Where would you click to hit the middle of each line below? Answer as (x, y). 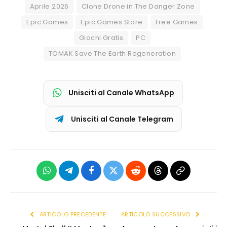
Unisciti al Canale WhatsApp (121, 92)
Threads (172, 178)
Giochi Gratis (101, 38)
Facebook (108, 178)
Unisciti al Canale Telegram (122, 119)
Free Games (177, 22)
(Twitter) (129, 194)
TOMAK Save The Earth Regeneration (112, 53)
